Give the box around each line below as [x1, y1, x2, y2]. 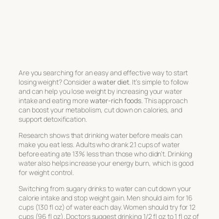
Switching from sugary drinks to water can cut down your [19, 183, 191, 193]
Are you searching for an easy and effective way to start [19, 67, 188, 77]
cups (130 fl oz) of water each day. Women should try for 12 [19, 202, 196, 212]
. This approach [141, 95, 188, 105]
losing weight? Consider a [19, 77, 98, 87]
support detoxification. [19, 114, 87, 124]
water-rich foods [89, 95, 142, 105]
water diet [97, 77, 130, 87]
